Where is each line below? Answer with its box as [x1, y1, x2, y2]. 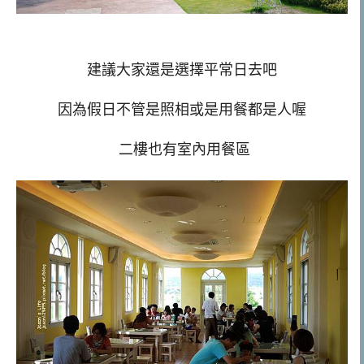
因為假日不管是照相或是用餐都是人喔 [58, 101, 306, 118]
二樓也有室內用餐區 [114, 141, 250, 158]
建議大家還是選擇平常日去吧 [87, 62, 277, 79]
